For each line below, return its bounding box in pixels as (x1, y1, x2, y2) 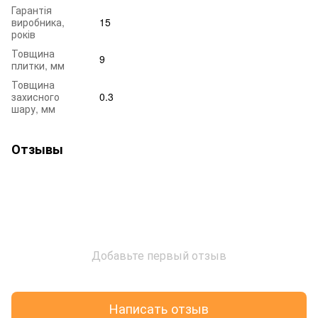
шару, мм (11, 101, 55, 116)
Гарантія (11, 2, 52, 17)
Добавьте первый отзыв (92, 246, 226, 263)
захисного (11, 89, 60, 104)
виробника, (11, 14, 65, 29)
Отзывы (11, 139, 63, 158)
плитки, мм (11, 57, 65, 72)
